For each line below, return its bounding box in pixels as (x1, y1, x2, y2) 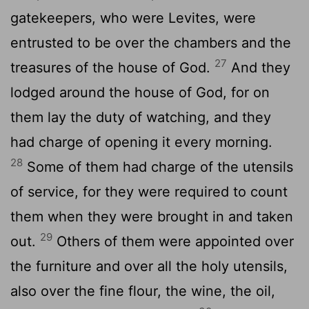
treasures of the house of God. (10, 59, 215, 76)
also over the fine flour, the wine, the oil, (10, 282, 275, 299)
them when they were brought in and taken (10, 208, 293, 225)
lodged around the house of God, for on (10, 83, 270, 101)
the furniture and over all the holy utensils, (10, 257, 288, 275)
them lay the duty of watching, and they (10, 108, 271, 126)
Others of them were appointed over (52, 232, 294, 250)
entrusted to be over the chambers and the (10, 34, 291, 51)
